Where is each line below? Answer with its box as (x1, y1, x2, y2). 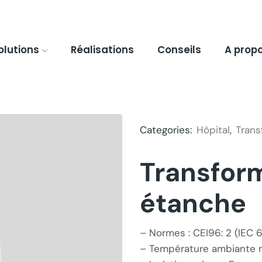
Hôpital (196, 123, 230, 136)
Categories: (140, 123, 195, 136)
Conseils (157, 42, 201, 57)
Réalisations (70, 42, 134, 57)
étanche (140, 187, 246, 220)
